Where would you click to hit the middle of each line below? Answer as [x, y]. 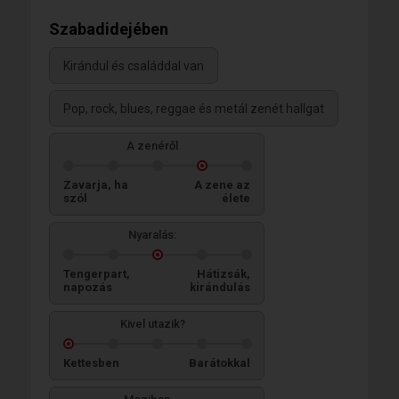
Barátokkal [220, 362]
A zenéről [152, 145]
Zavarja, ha [96, 184]
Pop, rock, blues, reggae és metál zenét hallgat [194, 109]
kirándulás [220, 287]
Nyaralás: [152, 234]
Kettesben [91, 362]
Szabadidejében [109, 28]
